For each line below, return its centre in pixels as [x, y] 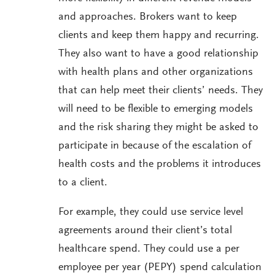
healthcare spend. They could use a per [149, 250]
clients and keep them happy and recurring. [159, 36]
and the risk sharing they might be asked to [158, 128]
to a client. [83, 183]
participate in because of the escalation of [155, 146]
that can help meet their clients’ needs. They [161, 91]
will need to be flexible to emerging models [156, 110]
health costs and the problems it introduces [160, 165]
